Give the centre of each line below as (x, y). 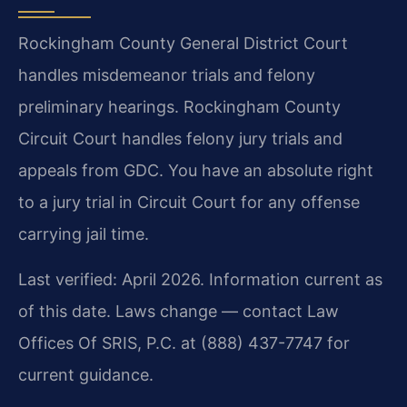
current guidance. (86, 374)
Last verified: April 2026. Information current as (200, 279)
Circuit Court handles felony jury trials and (180, 139)
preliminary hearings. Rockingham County (179, 107)
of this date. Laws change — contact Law (179, 311)
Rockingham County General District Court (183, 44)
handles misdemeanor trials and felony (167, 75)
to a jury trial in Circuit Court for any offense (189, 203)
